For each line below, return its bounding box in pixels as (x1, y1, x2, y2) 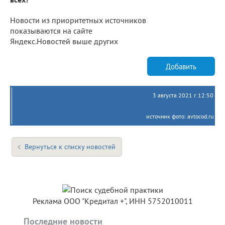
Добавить (166, 61, 196, 71)
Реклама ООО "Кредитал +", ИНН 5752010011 (32, 196, 193, 206)
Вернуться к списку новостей (25, 142, 116, 152)
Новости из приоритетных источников (10, 15, 146, 26)
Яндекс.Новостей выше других (10, 36, 118, 47)
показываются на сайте (10, 26, 92, 36)
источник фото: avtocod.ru (146, 113, 213, 121)
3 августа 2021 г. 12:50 (153, 91, 213, 99)
